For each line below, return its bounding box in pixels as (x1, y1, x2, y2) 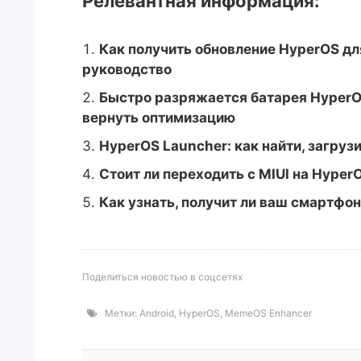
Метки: (98, 307, 139, 319)
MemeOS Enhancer (225, 307, 312, 319)
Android (139, 307, 174, 319)
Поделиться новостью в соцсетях (82, 271, 243, 283)
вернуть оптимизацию (82, 110, 235, 126)
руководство (82, 61, 172, 77)
